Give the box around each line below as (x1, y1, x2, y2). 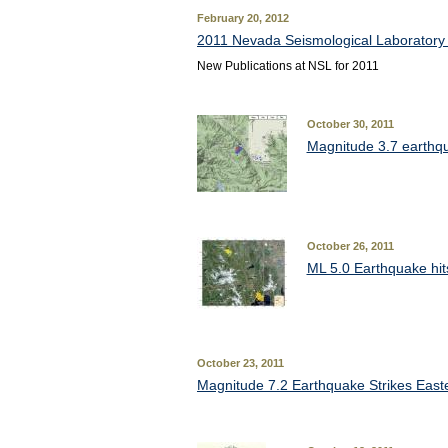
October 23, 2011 (196, 357, 284, 369)
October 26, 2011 (306, 240, 394, 252)
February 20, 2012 (196, 12, 289, 24)
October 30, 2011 (306, 118, 394, 130)
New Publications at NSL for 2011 (196, 59, 379, 73)
